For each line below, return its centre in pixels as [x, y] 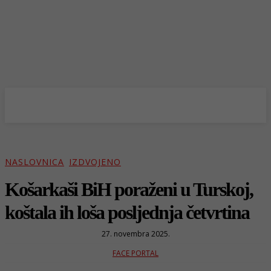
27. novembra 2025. [135, 233]
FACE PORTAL [135, 253]
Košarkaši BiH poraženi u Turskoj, [129, 189]
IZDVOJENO [95, 162]
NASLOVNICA [34, 162]
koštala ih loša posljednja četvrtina [127, 212]
